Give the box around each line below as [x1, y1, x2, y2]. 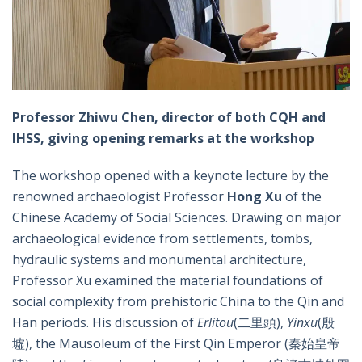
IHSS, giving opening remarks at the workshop [12, 128, 314, 147]
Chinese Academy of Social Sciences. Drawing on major [12, 208, 341, 226]
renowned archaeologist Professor [12, 187, 227, 205]
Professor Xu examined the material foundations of [12, 271, 323, 289]
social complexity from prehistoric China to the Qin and [12, 292, 344, 310]
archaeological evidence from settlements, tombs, [12, 229, 313, 247]
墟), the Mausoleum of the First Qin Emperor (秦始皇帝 [12, 334, 340, 352]
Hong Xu [227, 187, 285, 205]
